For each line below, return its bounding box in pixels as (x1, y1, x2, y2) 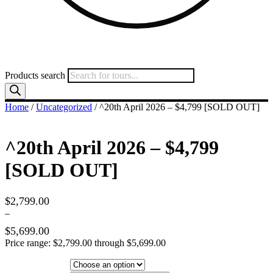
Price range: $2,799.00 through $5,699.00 (5, 237, 166, 248)
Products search (5, 70, 68, 80)
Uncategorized (36, 102, 92, 112)
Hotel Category (5, 258, 68, 269)
